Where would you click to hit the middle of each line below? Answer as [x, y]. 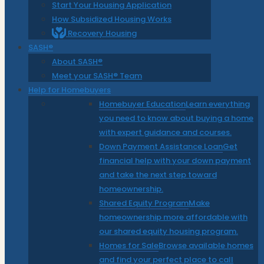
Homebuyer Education [142, 104]
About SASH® [77, 61]
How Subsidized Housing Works [112, 19]
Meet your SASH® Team [97, 75]
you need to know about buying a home [176, 118]
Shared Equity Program [144, 203]
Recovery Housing [101, 33]
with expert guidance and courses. [165, 132]
